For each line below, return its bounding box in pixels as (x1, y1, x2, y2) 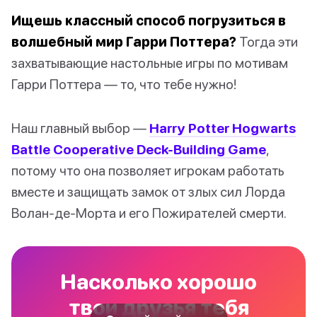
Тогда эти (236, 33, 298, 50)
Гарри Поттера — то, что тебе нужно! (11, 76, 236, 93)
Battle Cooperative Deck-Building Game (11, 141, 266, 158)
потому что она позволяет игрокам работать (11, 162, 284, 179)
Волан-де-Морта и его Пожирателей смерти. (11, 204, 287, 221)
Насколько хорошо (60, 269, 257, 294)
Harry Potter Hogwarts (149, 120, 296, 137)
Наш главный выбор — (11, 120, 149, 137)
